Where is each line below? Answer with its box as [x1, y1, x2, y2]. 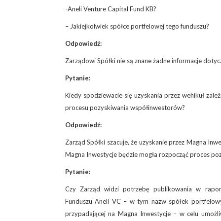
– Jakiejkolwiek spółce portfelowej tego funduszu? [65, 22, 209, 30]
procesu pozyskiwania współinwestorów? [65, 103, 185, 111]
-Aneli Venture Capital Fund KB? [65, 4, 156, 13]
